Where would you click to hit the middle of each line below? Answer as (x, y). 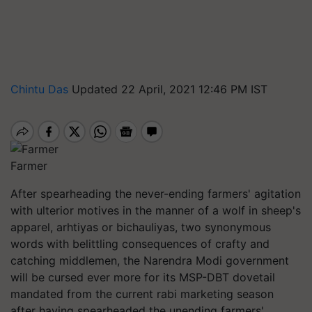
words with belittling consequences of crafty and (140, 243)
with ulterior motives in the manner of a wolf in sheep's (156, 210)
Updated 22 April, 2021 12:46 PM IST (170, 89)
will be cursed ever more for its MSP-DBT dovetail (143, 277)
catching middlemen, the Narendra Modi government (150, 260)
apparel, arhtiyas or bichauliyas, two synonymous (141, 227)
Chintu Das (41, 89)
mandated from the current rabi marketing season (142, 294)
